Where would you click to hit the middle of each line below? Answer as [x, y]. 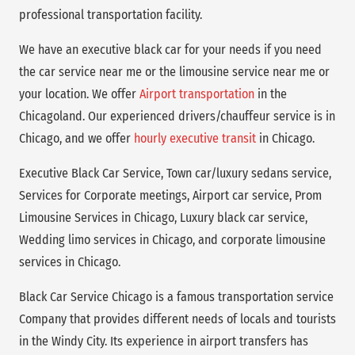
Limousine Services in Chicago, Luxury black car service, [163, 217]
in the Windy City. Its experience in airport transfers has [164, 341]
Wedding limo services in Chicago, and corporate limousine [172, 239]
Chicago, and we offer [76, 138]
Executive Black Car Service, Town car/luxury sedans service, [175, 173]
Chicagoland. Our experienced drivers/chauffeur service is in [177, 116]
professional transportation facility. [111, 14]
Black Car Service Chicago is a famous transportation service [176, 296]
